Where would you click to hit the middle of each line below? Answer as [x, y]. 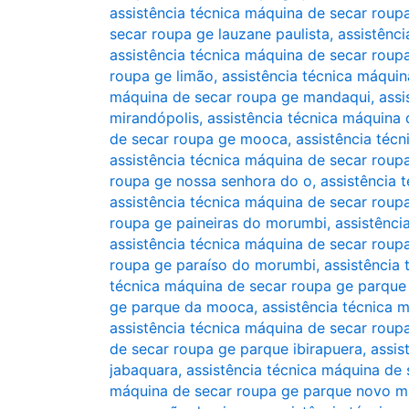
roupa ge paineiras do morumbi [218, 223]
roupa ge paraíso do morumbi [213, 265]
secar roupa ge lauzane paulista [220, 34]
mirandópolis [154, 118]
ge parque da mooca [182, 307]
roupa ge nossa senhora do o [211, 181]
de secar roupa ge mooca [199, 139]
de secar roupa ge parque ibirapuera [236, 349]
